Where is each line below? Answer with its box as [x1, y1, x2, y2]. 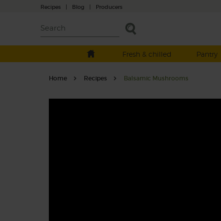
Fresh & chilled [122, 50, 172, 58]
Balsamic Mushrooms [123, 74, 188, 82]
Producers [96, 3, 122, 10]
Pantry [196, 50, 218, 58]
